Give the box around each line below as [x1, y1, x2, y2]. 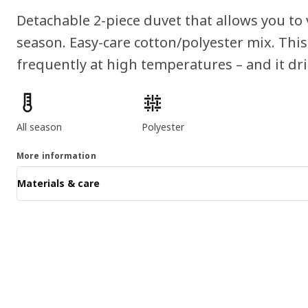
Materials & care [17, 177, 100, 190]
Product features [16, 91, 92, 105]
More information [16, 149, 96, 162]
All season [16, 120, 62, 133]
